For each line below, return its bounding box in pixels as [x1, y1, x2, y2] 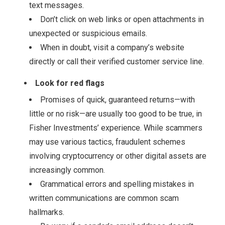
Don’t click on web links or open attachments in [40, 15, 204, 24]
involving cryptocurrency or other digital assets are [29, 151, 206, 161]
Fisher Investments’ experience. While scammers [29, 123, 202, 133]
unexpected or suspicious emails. [29, 29, 149, 38]
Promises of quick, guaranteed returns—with [40, 95, 195, 104]
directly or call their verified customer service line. [29, 57, 206, 66]
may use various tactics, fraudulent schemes [29, 137, 185, 147]
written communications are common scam [29, 193, 179, 203]
